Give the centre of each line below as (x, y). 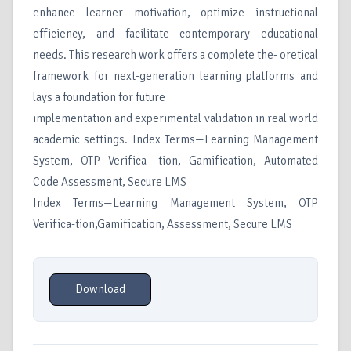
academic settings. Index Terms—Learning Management (175, 140)
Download (100, 289)
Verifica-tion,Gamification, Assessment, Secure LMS (163, 224)
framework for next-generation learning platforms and (175, 76)
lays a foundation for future (99, 98)
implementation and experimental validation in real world (175, 119)
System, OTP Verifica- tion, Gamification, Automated (175, 161)
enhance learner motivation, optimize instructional (175, 13)
